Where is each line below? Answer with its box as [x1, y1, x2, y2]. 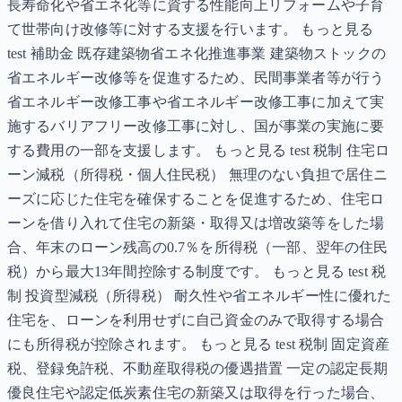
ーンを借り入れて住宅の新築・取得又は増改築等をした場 [7, 215, 385, 232]
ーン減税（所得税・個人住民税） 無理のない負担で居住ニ [7, 167, 389, 183]
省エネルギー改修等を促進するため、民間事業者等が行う [7, 70, 385, 86]
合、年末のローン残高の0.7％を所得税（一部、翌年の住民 [7, 240, 389, 256]
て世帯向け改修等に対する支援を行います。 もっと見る [7, 22, 374, 38]
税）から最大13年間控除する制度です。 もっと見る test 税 [7, 264, 387, 280]
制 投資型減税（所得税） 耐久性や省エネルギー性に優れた [7, 288, 392, 304]
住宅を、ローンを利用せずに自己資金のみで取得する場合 [7, 312, 385, 328]
